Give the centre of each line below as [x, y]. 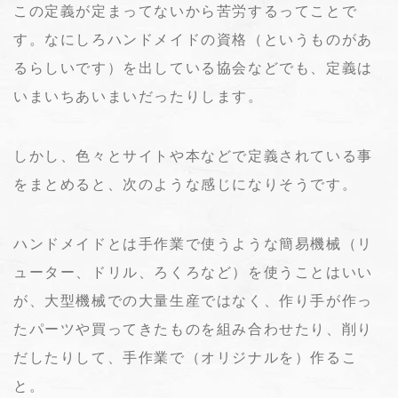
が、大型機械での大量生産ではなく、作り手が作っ [193, 300]
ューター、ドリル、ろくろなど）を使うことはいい [193, 272]
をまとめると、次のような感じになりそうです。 [186, 184]
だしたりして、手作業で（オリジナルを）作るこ [186, 357]
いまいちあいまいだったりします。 [139, 96]
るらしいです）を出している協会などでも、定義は [193, 68]
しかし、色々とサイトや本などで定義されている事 [193, 155]
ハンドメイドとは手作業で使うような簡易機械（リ [193, 243]
